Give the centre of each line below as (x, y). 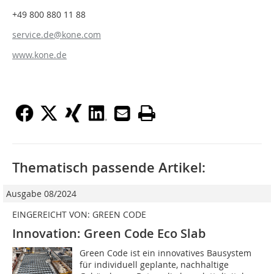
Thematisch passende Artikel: (109, 167)
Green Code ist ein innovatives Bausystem (166, 253)
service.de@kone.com (57, 34)
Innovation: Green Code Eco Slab (109, 233)
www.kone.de (39, 54)
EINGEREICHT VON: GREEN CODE (79, 214)
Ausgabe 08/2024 (41, 193)
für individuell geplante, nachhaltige (154, 264)
